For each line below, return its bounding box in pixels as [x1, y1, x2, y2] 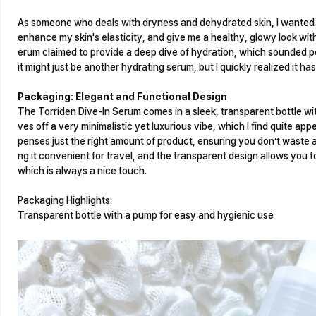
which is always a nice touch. [18, 165, 147, 176]
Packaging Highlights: [18, 195, 112, 206]
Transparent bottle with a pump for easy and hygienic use [18, 209, 274, 221]
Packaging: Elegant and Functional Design [18, 91, 227, 102]
